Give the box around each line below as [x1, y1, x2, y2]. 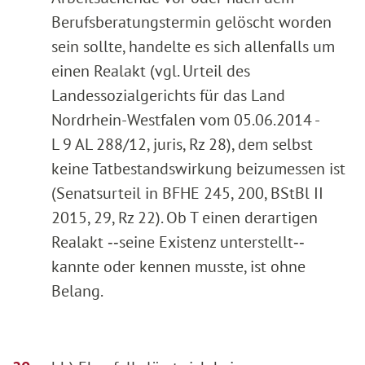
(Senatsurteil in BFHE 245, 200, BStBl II [51, 182, 323, 204]
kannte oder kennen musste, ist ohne [51, 256, 306, 278]
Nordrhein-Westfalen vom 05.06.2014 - [51, 109, 319, 131]
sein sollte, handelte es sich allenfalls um [51, 36, 335, 58]
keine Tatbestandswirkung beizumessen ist [51, 158, 345, 180]
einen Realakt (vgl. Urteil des [51, 60, 250, 82]
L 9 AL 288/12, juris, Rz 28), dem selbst [51, 134, 313, 156]
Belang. [51, 280, 103, 302]
